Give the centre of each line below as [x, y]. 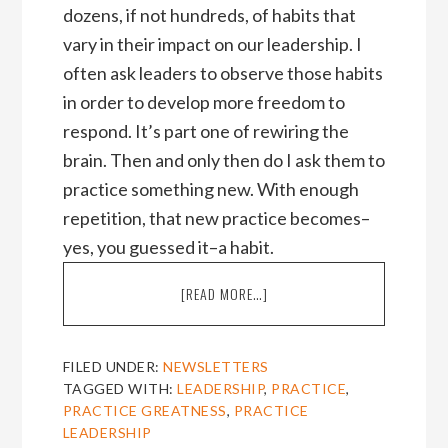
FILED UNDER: [113, 366]
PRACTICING [302, 380]
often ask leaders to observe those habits [222, 72]
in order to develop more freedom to [203, 101]
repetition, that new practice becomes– [216, 217]
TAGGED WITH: [120, 388]
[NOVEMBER [300, 424]
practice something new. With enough [210, 188]
